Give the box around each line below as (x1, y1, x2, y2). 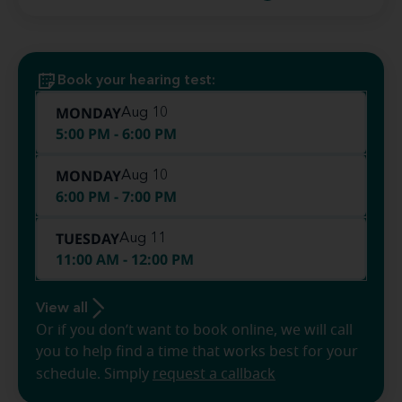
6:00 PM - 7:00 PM (56, 187, 177, 206)
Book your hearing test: (57, 74, 215, 88)
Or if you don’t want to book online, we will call (36, 323, 353, 337)
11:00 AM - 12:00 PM (56, 249, 194, 269)
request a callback (153, 367, 275, 381)
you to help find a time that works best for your (36, 345, 358, 359)
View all (36, 301, 88, 316)
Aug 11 (119, 232, 166, 246)
